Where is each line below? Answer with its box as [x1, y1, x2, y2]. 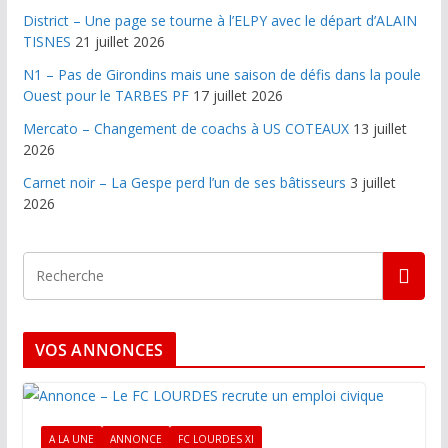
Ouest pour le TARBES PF [22, 86, 189, 105]
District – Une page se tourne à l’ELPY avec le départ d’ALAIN [22, 11, 417, 30]
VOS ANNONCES [34, 339, 164, 361]
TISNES [22, 32, 71, 51]
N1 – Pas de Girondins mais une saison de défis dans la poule [22, 65, 421, 84]
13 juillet [352, 119, 407, 138]
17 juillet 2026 [192, 86, 283, 105]
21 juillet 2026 [74, 32, 165, 51]
